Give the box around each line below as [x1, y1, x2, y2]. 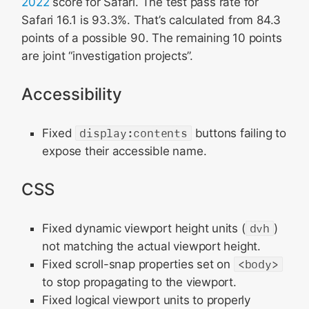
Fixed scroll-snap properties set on [42, 257, 234, 271]
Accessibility [21, 84, 122, 104]
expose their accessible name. [42, 144, 207, 158]
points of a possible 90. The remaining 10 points [21, 31, 282, 45]
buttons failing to [191, 126, 286, 140]
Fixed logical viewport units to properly [42, 293, 251, 307]
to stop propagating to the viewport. [42, 275, 237, 289]
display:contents [79, 126, 188, 140]
